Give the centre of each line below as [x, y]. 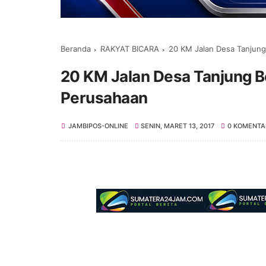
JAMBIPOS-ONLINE [98, 126]
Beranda [76, 48]
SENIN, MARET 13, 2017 [178, 126]
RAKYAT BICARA [130, 48]
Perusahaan [104, 97]
